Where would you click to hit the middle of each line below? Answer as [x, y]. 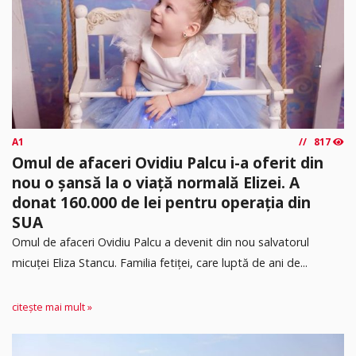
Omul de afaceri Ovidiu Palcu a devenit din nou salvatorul [161, 242]
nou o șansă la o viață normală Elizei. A [156, 182]
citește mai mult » [52, 308]
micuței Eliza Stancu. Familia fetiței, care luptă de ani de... [160, 262]
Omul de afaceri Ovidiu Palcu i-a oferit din [168, 162]
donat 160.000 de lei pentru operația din [161, 202]
